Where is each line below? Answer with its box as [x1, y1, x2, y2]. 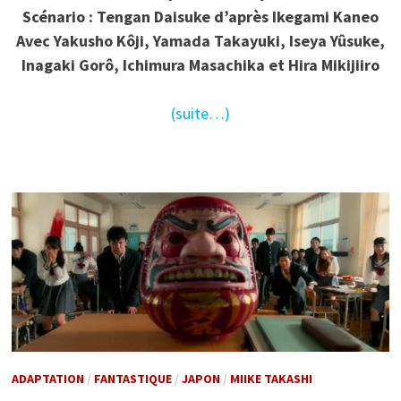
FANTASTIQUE [93, 370, 172, 387]
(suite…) [170, 103, 230, 124]
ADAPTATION [11, 370, 84, 387]
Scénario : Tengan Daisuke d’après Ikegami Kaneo [21, 6, 379, 28]
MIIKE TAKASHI [229, 370, 312, 387]
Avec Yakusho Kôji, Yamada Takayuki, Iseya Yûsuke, [15, 30, 385, 52]
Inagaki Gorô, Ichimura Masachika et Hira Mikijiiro [21, 55, 380, 76]
